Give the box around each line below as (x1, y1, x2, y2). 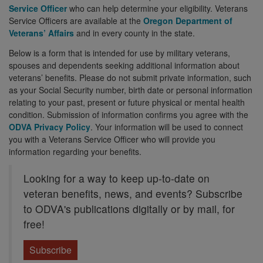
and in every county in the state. (76, 26, 195, 39)
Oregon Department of (143, 14, 232, 26)
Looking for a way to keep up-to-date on (23, 171, 210, 186)
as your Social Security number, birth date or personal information (9, 83, 252, 96)
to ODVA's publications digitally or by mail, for (23, 201, 235, 217)
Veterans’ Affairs (9, 26, 74, 39)
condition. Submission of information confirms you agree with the (9, 108, 248, 120)
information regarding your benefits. (9, 145, 141, 157)
